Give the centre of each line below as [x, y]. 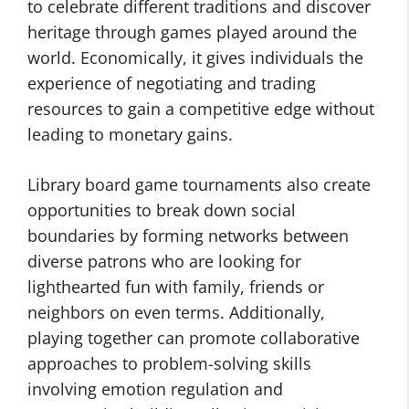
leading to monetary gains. [130, 134]
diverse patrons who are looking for [164, 261]
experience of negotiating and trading [172, 83]
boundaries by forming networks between [188, 236]
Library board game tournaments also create [199, 184]
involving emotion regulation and [155, 389]
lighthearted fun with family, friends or [176, 287]
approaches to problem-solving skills [169, 363]
